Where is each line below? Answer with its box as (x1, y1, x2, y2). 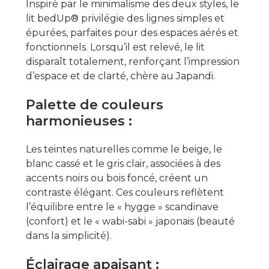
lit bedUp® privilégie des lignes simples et (25, 12, 225, 24)
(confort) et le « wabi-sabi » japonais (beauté (25, 215, 235, 227)
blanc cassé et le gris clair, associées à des (25, 157, 220, 169)
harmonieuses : (25, 112, 132, 129)
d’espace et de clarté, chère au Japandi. (25, 70, 215, 82)
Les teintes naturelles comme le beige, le (25, 143, 222, 155)
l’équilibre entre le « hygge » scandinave (25, 201, 219, 213)
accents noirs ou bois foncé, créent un (25, 172, 208, 184)
